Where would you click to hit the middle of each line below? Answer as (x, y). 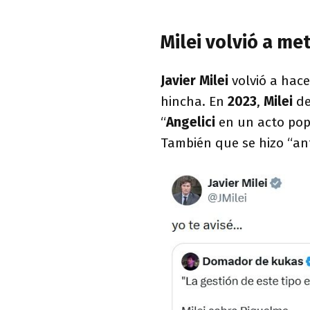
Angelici (191, 122)
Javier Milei (194, 80)
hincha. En (194, 101)
